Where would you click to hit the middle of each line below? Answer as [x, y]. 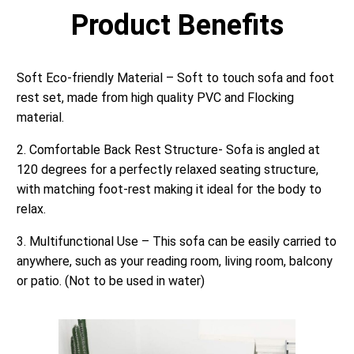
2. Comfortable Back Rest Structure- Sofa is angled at [168, 150]
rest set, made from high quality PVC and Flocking [155, 98]
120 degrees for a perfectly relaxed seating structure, [168, 170]
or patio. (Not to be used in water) [111, 281]
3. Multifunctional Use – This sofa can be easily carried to [177, 242]
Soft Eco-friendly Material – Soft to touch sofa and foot [175, 78]
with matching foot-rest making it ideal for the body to [169, 190]
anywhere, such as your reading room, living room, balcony [175, 262]
